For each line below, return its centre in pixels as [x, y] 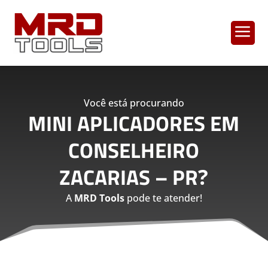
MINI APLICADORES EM [134, 123]
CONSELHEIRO [134, 150]
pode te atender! [163, 198]
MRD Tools [99, 198]
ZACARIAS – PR [129, 177]
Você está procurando [134, 103]
